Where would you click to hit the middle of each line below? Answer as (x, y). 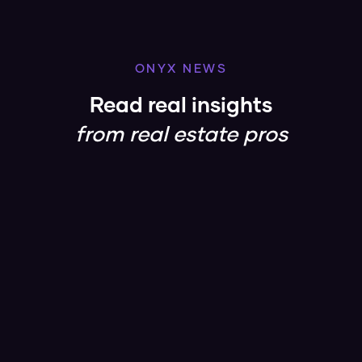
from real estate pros (181, 135)
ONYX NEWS (181, 69)
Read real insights (181, 106)
